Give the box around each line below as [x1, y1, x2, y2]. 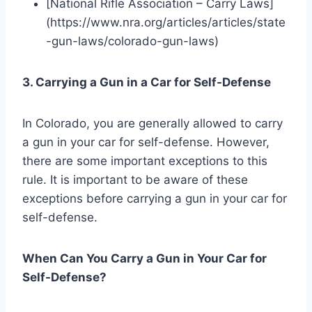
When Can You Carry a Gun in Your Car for [22, 251, 267, 265]
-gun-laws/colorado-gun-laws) [46, 33, 219, 48]
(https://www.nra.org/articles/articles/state [46, 15, 286, 29]
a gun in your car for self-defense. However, [22, 134, 270, 149]
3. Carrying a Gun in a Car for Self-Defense [22, 75, 271, 89]
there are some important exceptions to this [22, 153, 267, 168]
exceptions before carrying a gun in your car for [22, 191, 287, 205]
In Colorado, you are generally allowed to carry [22, 116, 283, 130]
